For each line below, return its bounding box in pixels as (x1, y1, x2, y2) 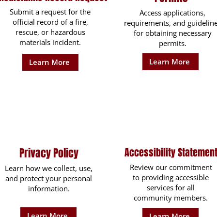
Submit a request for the (10, 7, 91, 16)
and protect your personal (5, 173, 92, 183)
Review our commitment (129, 162, 212, 172)
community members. (134, 193, 208, 202)
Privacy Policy (19, 145, 78, 161)
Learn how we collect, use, (5, 163, 93, 173)
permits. (158, 38, 186, 48)
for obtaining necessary (133, 28, 212, 38)
